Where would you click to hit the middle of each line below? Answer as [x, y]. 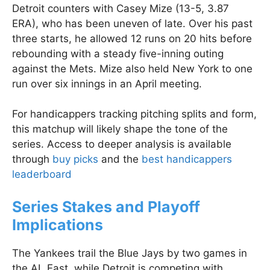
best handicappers [187, 159]
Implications [58, 224]
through [32, 159]
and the [120, 159]
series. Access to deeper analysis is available [122, 144]
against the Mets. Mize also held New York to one [132, 68]
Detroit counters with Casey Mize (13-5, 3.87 [121, 8]
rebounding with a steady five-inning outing [118, 53]
